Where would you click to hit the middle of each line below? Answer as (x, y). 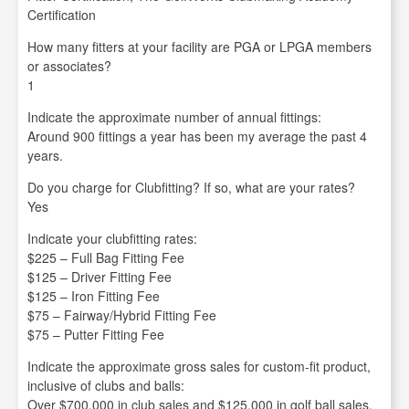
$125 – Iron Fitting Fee (94, 296)
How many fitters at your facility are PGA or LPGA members (199, 47)
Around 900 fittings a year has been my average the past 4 (197, 136)
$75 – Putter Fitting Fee (96, 334)
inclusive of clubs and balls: (106, 385)
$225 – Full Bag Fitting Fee (106, 257)
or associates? (69, 66)
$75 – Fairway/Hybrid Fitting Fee (122, 315)
